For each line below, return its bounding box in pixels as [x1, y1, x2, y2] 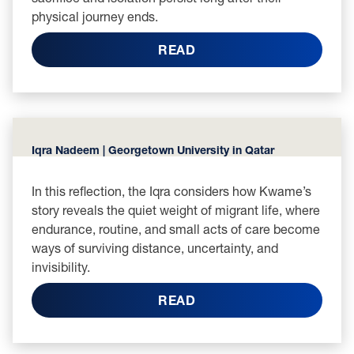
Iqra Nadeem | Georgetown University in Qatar [32, 143, 274, 156]
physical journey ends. [32, 9, 158, 24]
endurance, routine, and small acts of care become [32, 221, 320, 236]
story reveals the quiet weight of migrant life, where [32, 202, 320, 217]
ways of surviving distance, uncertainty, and [32, 240, 278, 255]
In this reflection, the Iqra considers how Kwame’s [32, 183, 311, 198]
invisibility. [32, 259, 90, 274]
